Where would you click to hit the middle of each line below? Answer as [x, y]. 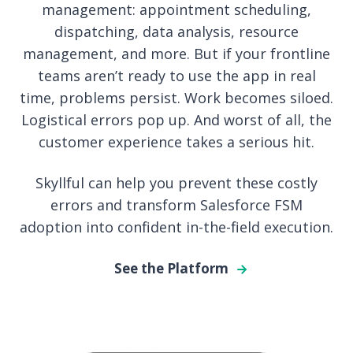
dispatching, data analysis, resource [176, 31]
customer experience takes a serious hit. [176, 141]
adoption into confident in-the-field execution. [176, 227]
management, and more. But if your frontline [176, 53]
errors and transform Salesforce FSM [176, 204]
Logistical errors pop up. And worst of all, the [176, 119]
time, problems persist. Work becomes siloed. [176, 97]
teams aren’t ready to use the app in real [176, 75]
